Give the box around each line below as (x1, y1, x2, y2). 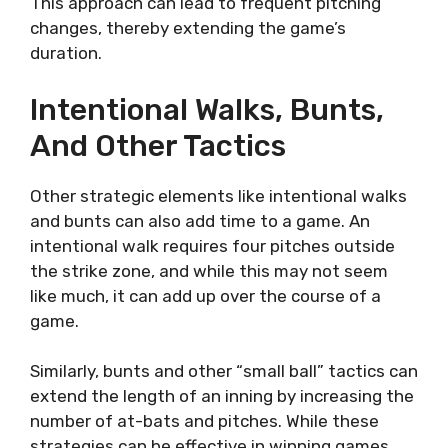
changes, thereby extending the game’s (30, 18, 346, 39)
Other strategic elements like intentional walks (30, 185, 407, 206)
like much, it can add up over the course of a (30, 285, 381, 306)
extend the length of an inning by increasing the (30, 386, 414, 407)
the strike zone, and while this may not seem (30, 260, 388, 281)
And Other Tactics (30, 127, 286, 164)
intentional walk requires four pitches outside (30, 235, 395, 256)
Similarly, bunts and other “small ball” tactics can (30, 361, 418, 382)
